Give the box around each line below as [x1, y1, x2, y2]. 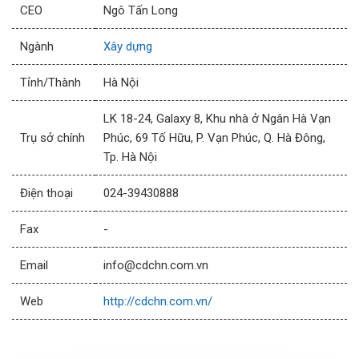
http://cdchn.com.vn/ [103, 294, 212, 309]
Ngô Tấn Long [103, 3, 178, 18]
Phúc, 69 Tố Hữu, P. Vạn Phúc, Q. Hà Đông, [103, 131, 325, 146]
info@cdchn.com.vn [103, 258, 208, 273]
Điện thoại [20, 186, 73, 201]
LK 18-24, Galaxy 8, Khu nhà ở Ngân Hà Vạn [103, 111, 331, 127]
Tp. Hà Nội [103, 150, 157, 165]
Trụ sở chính [20, 131, 85, 146]
